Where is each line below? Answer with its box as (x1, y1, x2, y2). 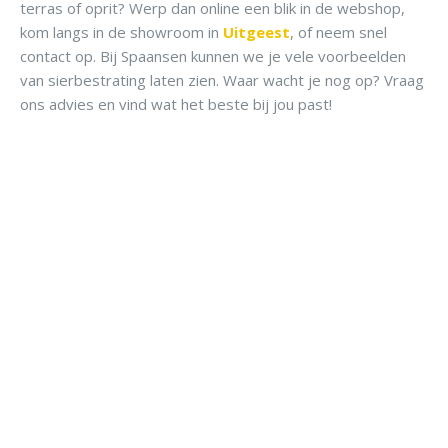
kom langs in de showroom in (20, 22, 223, 43)
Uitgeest (223, 22, 290, 43)
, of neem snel (290, 22, 387, 43)
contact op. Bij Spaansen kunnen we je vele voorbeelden (20, 46, 406, 67)
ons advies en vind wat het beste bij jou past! (20, 94, 332, 115)
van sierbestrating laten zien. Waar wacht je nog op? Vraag (20, 70, 424, 91)
